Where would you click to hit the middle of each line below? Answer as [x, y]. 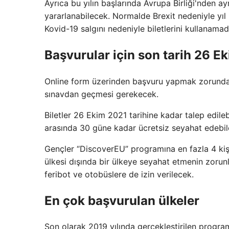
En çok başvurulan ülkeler [122, 200]
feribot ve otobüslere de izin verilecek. [119, 174]
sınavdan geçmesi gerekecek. [101, 94]
